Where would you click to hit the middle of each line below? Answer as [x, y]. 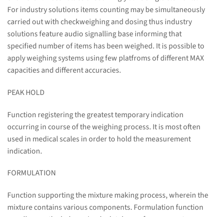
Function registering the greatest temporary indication [95, 115]
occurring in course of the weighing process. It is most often [104, 127]
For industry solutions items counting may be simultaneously [106, 10]
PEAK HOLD [26, 92]
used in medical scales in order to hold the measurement [99, 139]
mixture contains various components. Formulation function [105, 208]
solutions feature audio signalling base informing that [94, 34]
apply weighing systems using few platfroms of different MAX [106, 58]
